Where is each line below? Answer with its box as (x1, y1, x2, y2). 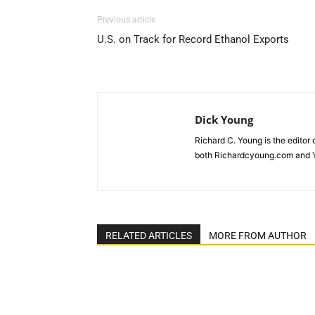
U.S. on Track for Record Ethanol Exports (97, 33, 289, 46)
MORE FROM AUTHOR (209, 230, 307, 241)
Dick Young (195, 112, 253, 127)
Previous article (97, 15, 155, 25)
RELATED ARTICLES (105, 230, 192, 241)
